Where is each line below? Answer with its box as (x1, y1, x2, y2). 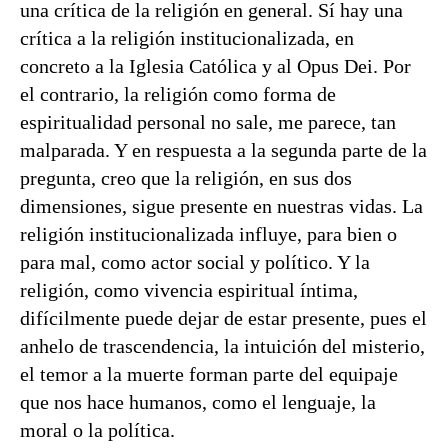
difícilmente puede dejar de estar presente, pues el (20, 307, 427, 329)
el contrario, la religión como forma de (20, 83, 336, 105)
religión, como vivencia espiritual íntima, (20, 279, 358, 301)
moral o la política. (20, 419, 175, 441)
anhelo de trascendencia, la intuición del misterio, (20, 335, 425, 357)
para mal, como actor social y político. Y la (20, 251, 370, 273)
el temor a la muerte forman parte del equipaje (20, 363, 398, 385)
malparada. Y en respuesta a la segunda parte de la (20, 139, 427, 161)
